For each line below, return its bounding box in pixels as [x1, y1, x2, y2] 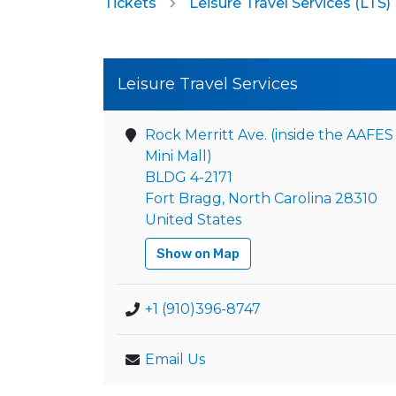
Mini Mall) [145, 148, 212, 164]
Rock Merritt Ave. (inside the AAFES [145, 126, 393, 143]
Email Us [145, 351, 205, 368]
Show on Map [156, 246, 240, 262]
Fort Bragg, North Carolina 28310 [145, 190, 377, 207]
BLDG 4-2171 [145, 169, 232, 186]
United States [145, 211, 241, 228]
